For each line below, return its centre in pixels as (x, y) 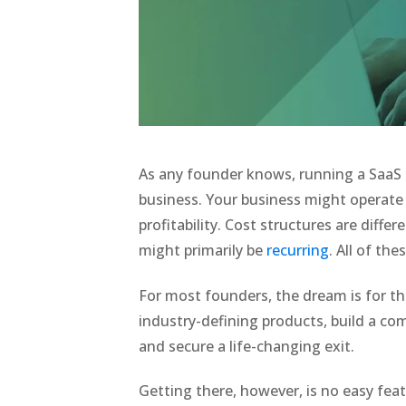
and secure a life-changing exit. (249, 346)
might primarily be (203, 251)
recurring (298, 251)
